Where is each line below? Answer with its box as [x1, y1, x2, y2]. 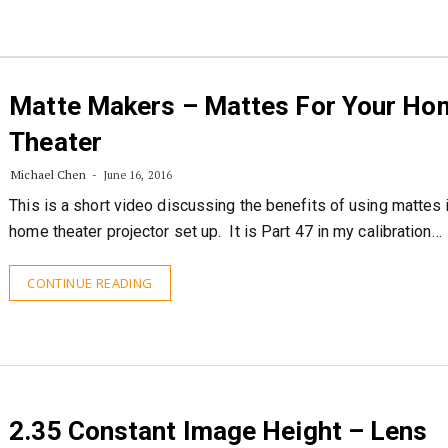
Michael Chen [11, 167, 87, 182]
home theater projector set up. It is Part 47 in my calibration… [9, 222, 442, 241]
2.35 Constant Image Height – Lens [9, 416, 428, 446]
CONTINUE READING [27, 274, 153, 292]
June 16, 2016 [100, 168, 173, 182]
